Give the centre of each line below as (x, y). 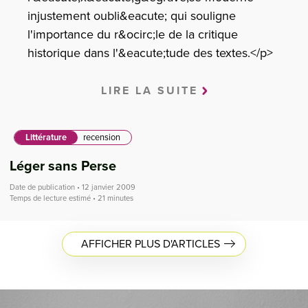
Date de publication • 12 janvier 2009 (73, 187)
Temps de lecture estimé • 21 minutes (71, 198)
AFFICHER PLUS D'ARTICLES (151, 244)
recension (101, 137)
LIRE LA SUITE (149, 91)
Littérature (46, 137)
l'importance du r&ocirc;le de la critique (133, 34)
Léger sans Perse (63, 166)
